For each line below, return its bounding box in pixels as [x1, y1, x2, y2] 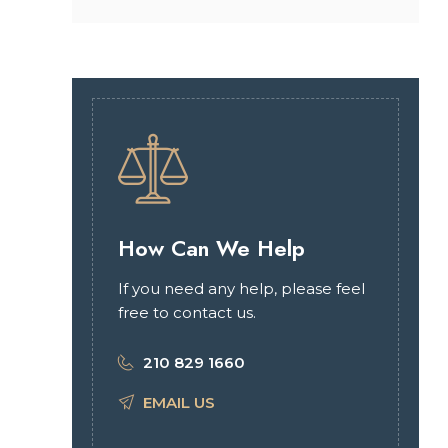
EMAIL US [143, 393, 215, 412]
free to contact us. [118, 303, 256, 322]
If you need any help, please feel [118, 279, 365, 298]
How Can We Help [118, 232, 305, 264]
